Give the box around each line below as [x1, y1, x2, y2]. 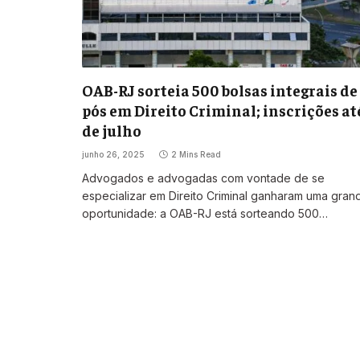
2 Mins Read [171, 149, 221, 160]
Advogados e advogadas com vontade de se [82, 171, 325, 186]
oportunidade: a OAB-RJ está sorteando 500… [82, 207, 328, 221]
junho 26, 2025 [82, 149, 145, 160]
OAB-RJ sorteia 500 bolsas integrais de [82, 80, 358, 100]
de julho [82, 121, 141, 141]
